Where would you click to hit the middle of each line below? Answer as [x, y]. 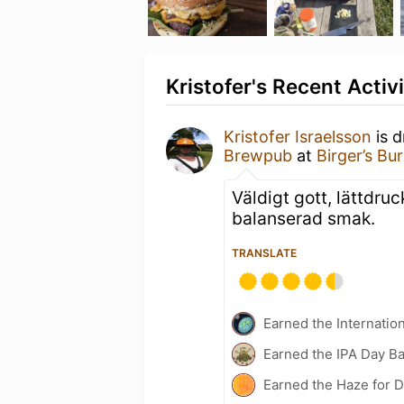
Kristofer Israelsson [298, 137]
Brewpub [258, 156]
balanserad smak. [303, 218]
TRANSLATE [264, 253]
